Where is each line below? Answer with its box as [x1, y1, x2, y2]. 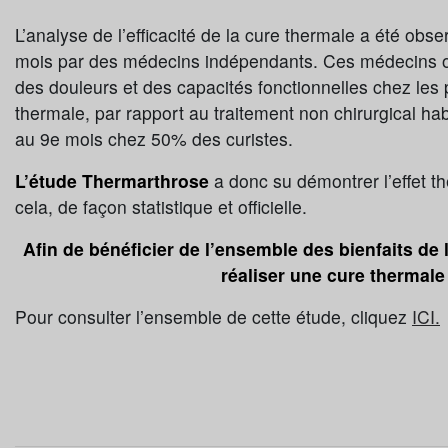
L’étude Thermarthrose [15, 168, 209, 194]
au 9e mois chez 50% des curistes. [15, 126, 293, 152]
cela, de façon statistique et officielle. [15, 194, 307, 220]
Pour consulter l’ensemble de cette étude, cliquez [15, 304, 412, 330]
